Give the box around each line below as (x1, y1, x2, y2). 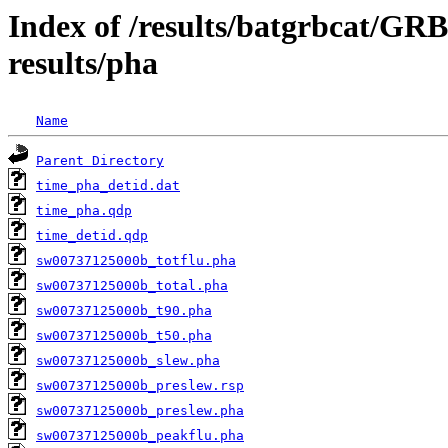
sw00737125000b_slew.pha (36, 353, 220, 369)
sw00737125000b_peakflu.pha (36, 428, 244, 444)
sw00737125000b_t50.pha (36, 328, 212, 344)
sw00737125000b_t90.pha (36, 303, 212, 319)
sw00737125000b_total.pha (36, 278, 228, 294)
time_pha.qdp (36, 203, 132, 219)
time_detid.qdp (36, 228, 148, 244)
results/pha (8, 45, 158, 81)
